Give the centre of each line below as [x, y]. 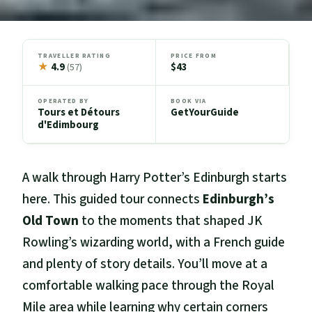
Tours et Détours [79, 113]
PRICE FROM [194, 55]
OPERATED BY [63, 101]
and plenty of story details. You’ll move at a [145, 265]
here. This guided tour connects [113, 200]
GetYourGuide [205, 113]
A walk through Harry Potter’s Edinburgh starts [155, 178]
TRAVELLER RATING [74, 55]
